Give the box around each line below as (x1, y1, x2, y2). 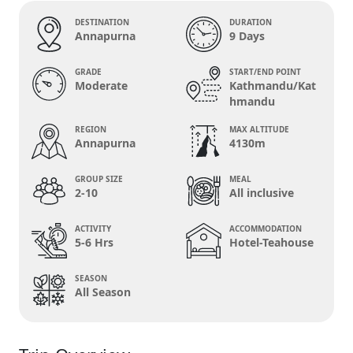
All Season (75, 284, 131, 299)
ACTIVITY (75, 223, 111, 234)
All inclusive (229, 185, 294, 200)
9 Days (229, 28, 265, 43)
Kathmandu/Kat (229, 78, 316, 93)
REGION (75, 124, 106, 135)
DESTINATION (75, 17, 129, 28)
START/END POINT (229, 66, 301, 77)
